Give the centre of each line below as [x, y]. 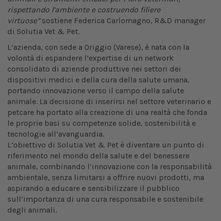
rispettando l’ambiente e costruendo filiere [84, 10]
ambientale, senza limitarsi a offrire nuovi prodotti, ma [106, 178]
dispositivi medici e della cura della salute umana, [98, 80]
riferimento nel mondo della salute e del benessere [98, 156]
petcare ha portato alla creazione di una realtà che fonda [107, 112]
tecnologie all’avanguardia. [56, 134]
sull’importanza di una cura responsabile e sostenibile [105, 199]
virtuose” [25, 21]
